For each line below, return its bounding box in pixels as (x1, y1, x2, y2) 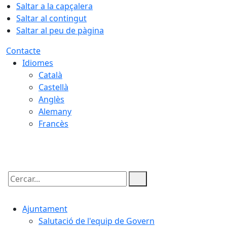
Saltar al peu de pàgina (16, 25, 104, 36)
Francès (39, 118, 68, 129)
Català (39, 69, 62, 81)
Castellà (39, 82, 68, 93)
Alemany (39, 106, 71, 117)
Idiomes (22, 57, 53, 68)
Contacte (6, 45, 41, 56)
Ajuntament (22, 203, 67, 214)
